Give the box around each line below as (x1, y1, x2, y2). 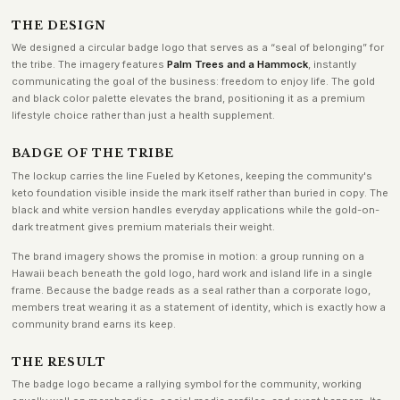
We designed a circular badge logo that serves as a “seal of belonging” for (11, 41, 384, 54)
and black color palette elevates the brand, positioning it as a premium (11, 92, 365, 105)
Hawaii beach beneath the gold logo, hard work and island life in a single (11, 266, 372, 279)
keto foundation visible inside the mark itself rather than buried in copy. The (11, 186, 388, 199)
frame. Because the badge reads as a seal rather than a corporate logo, (11, 283, 371, 296)
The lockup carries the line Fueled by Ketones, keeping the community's (11, 169, 372, 182)
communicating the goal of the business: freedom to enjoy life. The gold (11, 75, 375, 88)
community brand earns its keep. (11, 317, 176, 330)
